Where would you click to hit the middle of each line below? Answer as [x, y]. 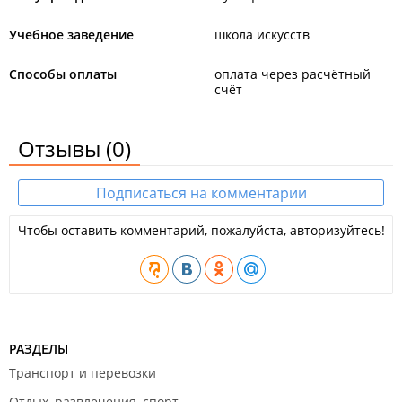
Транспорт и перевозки [83, 373]
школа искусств [262, 35]
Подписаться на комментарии [201, 193]
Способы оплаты [63, 74]
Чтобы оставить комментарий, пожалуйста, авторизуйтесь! [201, 230]
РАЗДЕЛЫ [39, 349]
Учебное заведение [71, 35]
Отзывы [62, 149]
